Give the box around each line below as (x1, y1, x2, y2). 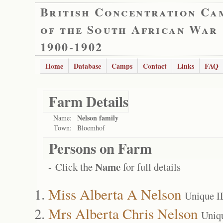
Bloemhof (77, 123, 105, 132)
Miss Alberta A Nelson (48, 184, 181, 204)
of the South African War (40, 20, 218, 38)
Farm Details (49, 91, 128, 112)
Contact (143, 61, 167, 71)
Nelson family (77, 112, 118, 123)
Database (74, 61, 101, 71)
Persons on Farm (49, 138, 152, 159)
